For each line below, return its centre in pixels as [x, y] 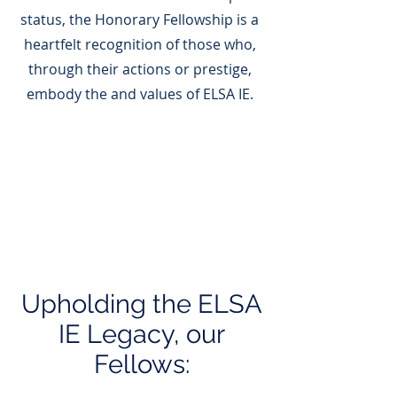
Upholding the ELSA [142, 304]
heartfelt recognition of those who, [140, 44]
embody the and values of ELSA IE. [140, 94]
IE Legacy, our [142, 334]
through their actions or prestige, [140, 69]
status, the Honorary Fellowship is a [140, 19]
